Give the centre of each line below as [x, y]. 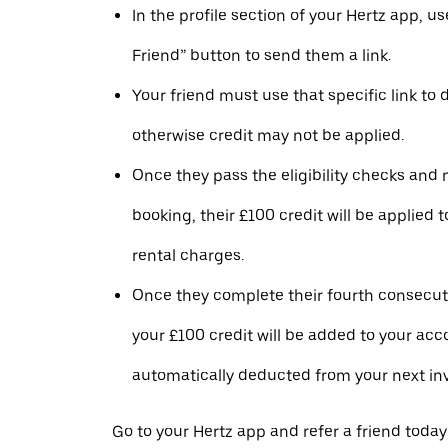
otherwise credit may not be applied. [268, 136]
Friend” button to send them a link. [261, 56]
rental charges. [188, 256]
